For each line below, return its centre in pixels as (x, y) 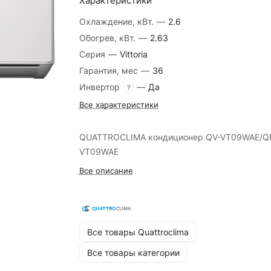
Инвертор (100, 87)
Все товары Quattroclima (138, 232)
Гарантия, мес (109, 70)
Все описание (106, 171)
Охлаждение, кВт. (117, 21)
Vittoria (133, 54)
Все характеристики (119, 105)
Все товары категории (133, 252)
